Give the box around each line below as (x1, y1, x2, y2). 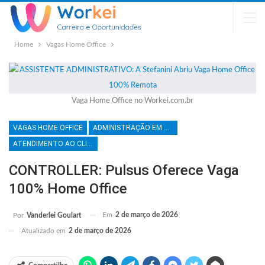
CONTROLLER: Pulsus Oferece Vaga (9, 162, 239, 179)
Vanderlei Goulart (27, 211, 81, 219)
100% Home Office (9, 180, 127, 197)
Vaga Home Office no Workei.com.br (72, 97, 193, 105)
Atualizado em (21, 227, 67, 234)
